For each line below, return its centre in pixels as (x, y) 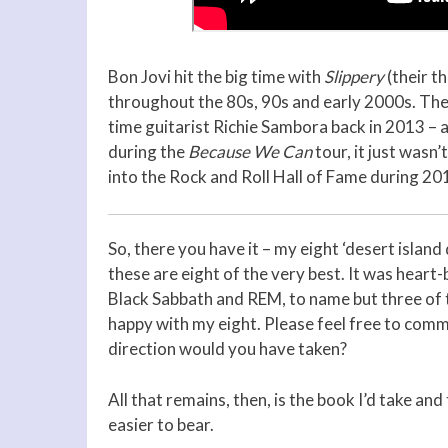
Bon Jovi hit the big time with (216, 76)
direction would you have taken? (227, 349)
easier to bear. (161, 424)
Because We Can (251, 151)
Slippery (354, 76)
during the (148, 151)
